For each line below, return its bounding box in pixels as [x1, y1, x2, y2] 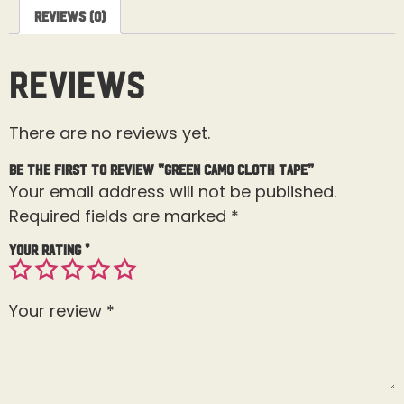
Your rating [9, 242, 85, 257]
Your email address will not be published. [9, 180, 336, 204]
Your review [9, 299, 106, 323]
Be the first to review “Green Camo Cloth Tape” [9, 161, 314, 177]
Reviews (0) [34, 7, 106, 23]
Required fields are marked [9, 205, 231, 228]
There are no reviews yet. [9, 121, 210, 144]
